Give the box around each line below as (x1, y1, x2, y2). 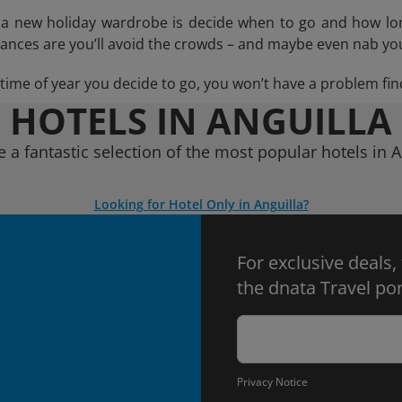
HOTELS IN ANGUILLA (10, 96, 392, 145)
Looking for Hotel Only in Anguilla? (93, 196, 309, 213)
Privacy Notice (237, 374, 308, 389)
